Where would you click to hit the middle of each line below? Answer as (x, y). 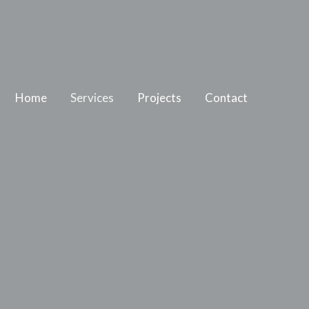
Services (92, 98)
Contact (226, 98)
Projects (159, 98)
